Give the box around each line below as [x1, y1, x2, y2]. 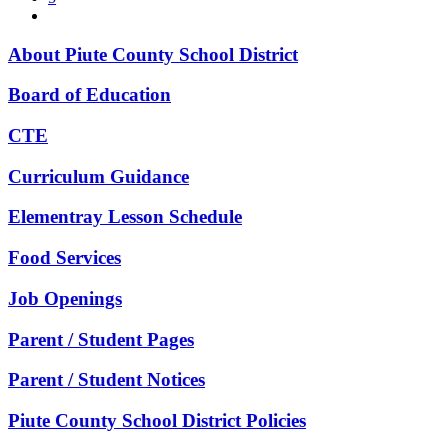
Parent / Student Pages [8, 328, 194, 350]
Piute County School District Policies [8, 410, 306, 432]
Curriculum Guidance [8, 165, 189, 187]
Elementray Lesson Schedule [8, 206, 242, 228]
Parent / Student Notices [8, 369, 205, 391]
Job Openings [8, 287, 122, 309]
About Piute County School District [8, 43, 298, 65]
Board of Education [8, 84, 171, 106]
